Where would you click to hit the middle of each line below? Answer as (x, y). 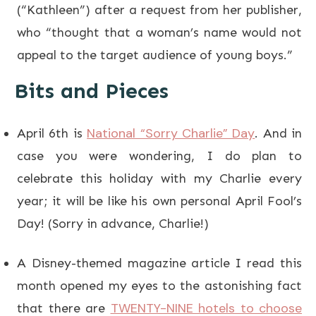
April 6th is (52, 133)
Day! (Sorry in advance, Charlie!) (113, 223)
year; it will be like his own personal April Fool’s (159, 201)
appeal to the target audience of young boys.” (155, 55)
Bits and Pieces (91, 91)
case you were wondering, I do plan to (159, 156)
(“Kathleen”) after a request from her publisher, (159, 10)
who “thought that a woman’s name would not (159, 32)
